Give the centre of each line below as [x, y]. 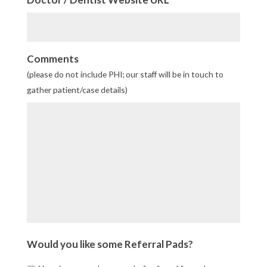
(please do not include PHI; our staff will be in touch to [125, 74]
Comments [52, 58]
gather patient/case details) [77, 89]
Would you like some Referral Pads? [110, 244]
